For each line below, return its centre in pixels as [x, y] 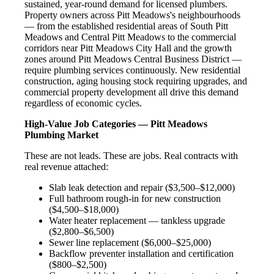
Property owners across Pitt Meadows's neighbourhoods [132, 15]
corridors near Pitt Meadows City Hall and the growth [128, 48]
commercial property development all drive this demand [131, 92]
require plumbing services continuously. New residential [132, 70]
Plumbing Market [61, 135]
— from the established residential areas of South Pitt [126, 26]
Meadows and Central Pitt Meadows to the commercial [130, 37]
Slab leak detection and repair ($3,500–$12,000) [142, 187]
